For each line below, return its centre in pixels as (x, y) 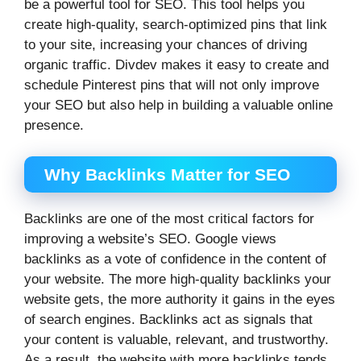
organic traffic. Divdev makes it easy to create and (176, 65)
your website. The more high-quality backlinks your (178, 279)
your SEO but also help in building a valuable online (178, 106)
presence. (54, 126)
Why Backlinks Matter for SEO (167, 174)
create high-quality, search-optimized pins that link (176, 25)
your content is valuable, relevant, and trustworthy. (176, 339)
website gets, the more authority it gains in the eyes (180, 299)
